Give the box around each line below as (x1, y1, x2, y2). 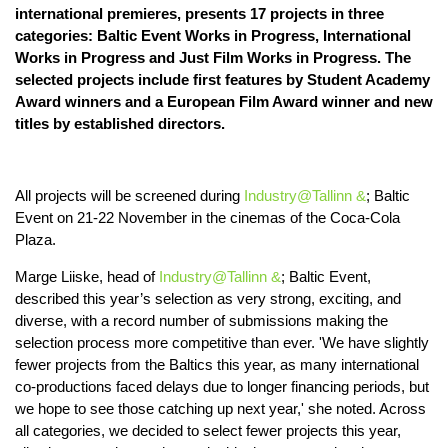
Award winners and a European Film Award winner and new (15, 92, 433, 110)
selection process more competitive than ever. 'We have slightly (15, 333, 429, 351)
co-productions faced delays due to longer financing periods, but (15, 377, 429, 395)
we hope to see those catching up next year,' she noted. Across (15, 399, 426, 417)
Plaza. (15, 230, 56, 248)
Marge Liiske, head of (15, 267, 159, 285)
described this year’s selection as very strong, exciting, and (15, 289, 401, 307)
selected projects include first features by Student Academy (15, 70, 430, 88)
